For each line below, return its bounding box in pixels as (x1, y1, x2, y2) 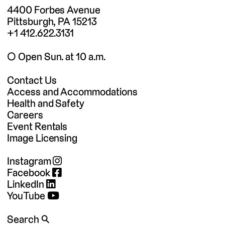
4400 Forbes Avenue (7, 3, 101, 17)
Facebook (7, 166, 52, 180)
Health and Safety (7, 96, 85, 110)
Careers (7, 107, 43, 122)
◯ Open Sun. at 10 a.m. (7, 49, 105, 63)
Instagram (7, 154, 53, 168)
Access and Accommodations (7, 84, 138, 98)
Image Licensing (7, 131, 78, 145)
